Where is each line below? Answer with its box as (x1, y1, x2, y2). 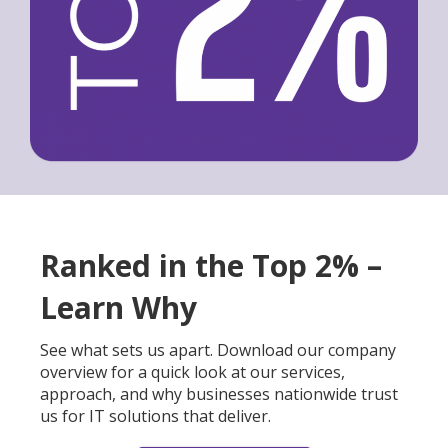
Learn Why (40, 287, 197, 329)
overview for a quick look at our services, (40, 361, 345, 384)
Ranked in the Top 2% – (40, 245, 382, 287)
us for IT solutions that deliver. (40, 405, 271, 428)
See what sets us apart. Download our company (40, 339, 396, 362)
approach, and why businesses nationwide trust (40, 383, 398, 406)
